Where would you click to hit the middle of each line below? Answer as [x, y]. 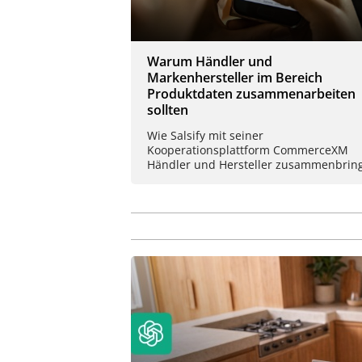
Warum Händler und [210, 62]
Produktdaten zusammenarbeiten [251, 94]
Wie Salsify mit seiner [205, 136]
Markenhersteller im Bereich [235, 78]
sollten [168, 110]
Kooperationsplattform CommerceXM [248, 150]
